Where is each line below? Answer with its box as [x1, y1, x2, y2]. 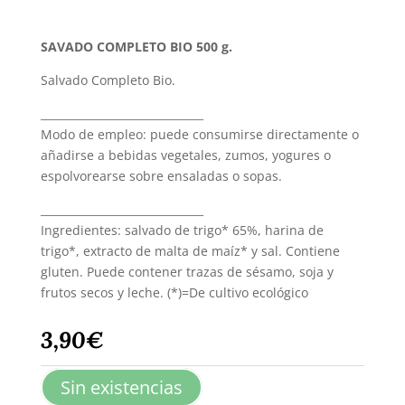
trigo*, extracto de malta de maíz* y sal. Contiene [40, 242, 340, 260]
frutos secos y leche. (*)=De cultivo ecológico [40, 284, 308, 302]
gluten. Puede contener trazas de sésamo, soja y [40, 263, 334, 281]
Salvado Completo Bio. [40, 71, 175, 89]
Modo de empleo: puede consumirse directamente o [40, 126, 359, 144]
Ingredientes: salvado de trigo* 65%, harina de [40, 221, 324, 240]
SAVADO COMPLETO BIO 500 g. [40, 38, 232, 56]
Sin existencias [60, 375, 183, 400]
